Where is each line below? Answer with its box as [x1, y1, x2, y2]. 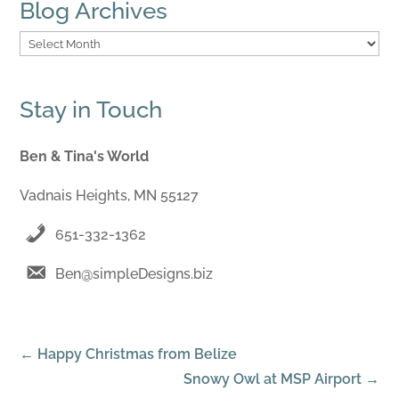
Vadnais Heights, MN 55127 [20, 186, 199, 204]
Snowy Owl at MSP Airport [183, 370, 362, 388]
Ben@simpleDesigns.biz [55, 265, 214, 282]
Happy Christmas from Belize [37, 346, 238, 363]
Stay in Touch [20, 95, 163, 123]
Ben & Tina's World [20, 147, 150, 165]
